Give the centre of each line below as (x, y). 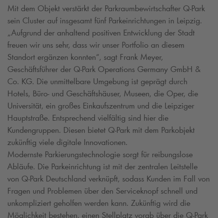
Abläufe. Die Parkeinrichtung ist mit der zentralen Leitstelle (102, 167)
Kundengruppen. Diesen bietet (58, 130)
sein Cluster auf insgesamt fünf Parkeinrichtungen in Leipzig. (105, 21)
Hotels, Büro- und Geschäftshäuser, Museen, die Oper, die (103, 94)
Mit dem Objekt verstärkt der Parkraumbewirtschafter (95, 9)
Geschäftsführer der (40, 69)
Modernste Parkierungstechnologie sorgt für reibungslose (100, 154)
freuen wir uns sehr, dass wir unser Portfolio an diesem (96, 45)
